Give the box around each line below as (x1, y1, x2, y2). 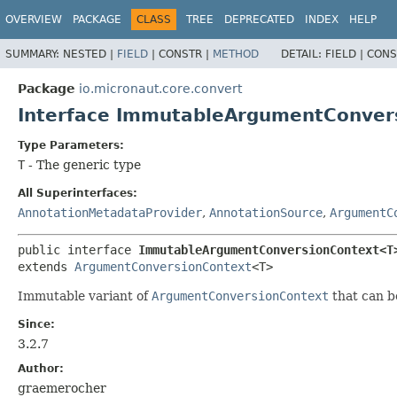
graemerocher (18, 380, 106, 395)
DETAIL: (281, 47, 325, 60)
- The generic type (25, 157, 141, 172)
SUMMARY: (5, 47, 63, 60)
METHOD (213, 47, 259, 60)
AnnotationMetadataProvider (18, 205, 202, 220)
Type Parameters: (18, 138, 124, 152)
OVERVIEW (5, 13, 62, 26)
